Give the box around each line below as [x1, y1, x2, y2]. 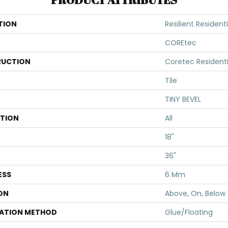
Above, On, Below [165, 188, 225, 198]
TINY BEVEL [165, 94, 201, 104]
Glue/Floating [165, 207, 213, 217]
